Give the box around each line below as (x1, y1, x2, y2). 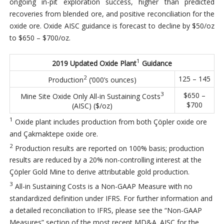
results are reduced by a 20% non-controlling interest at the (9, 155, 201, 165)
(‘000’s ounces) (86, 74, 136, 84)
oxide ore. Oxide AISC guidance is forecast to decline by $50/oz (9, 21, 215, 31)
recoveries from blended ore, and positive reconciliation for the (9, 9, 215, 19)
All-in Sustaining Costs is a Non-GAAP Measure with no (12, 181, 192, 191)
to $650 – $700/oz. (9, 33, 70, 43)
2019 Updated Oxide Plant (51, 58, 136, 68)
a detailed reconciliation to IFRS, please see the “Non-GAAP (9, 205, 202, 215)
